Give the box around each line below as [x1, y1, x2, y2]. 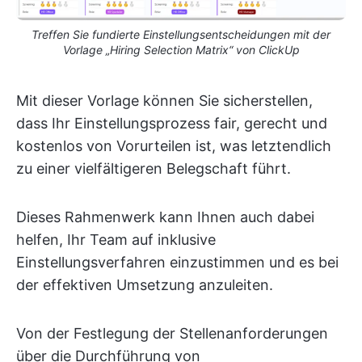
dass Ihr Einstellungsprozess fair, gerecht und [16, 115, 327, 133]
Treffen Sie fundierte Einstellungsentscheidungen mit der [32, 27, 330, 42]
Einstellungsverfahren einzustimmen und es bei [16, 254, 339, 271]
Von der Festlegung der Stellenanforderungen [16, 325, 328, 343]
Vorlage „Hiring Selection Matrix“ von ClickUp [62, 43, 300, 57]
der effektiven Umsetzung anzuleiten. [16, 276, 273, 294]
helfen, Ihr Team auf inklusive [16, 231, 216, 249]
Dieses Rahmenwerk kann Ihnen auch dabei [16, 208, 314, 226]
